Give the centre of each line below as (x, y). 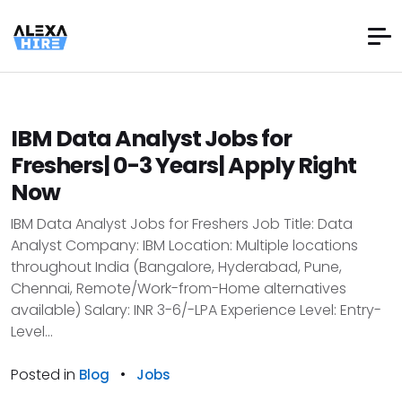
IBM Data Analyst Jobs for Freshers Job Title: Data (182, 224)
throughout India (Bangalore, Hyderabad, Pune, (176, 267)
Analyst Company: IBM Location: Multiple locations (184, 245)
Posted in (45, 375)
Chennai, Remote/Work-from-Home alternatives (179, 288)
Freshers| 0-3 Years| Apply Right (184, 166)
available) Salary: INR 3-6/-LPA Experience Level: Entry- (196, 310)
